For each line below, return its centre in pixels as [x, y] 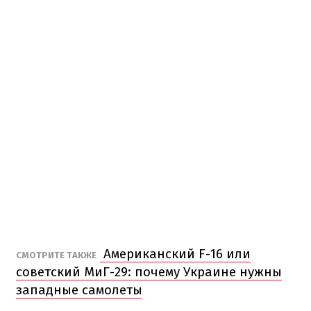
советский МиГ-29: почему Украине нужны [149, 271]
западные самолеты [79, 289]
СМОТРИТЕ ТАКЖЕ [56, 255]
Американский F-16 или [175, 253]
